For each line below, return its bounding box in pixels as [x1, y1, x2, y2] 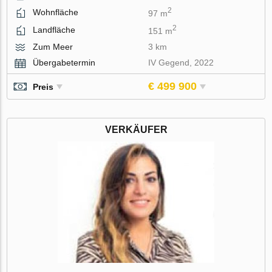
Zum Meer [33, 42, 73, 52]
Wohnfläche [33, 7, 79, 17]
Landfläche [33, 25, 76, 35]
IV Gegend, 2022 [148, 58, 214, 68]
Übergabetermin [33, 58, 96, 68]
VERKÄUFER [104, 124, 168, 135]
